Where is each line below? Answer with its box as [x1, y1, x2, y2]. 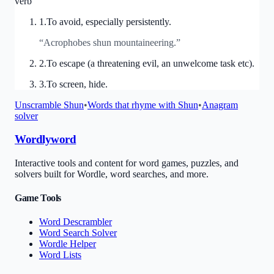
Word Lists [39, 250, 81, 261]
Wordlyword [15, 133, 76, 146]
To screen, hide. [46, 78, 108, 89]
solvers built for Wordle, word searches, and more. [15, 168, 209, 179]
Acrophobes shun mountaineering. [43, 37, 176, 48]
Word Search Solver [39, 228, 117, 239]
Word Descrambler [39, 217, 112, 228]
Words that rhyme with [87, 99, 178, 110]
